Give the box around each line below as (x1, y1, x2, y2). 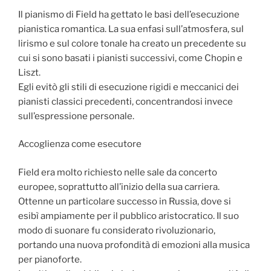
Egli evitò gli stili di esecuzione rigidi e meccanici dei (18, 81, 239, 93)
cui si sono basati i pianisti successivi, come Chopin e (18, 52, 243, 64)
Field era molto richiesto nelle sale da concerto (18, 166, 217, 178)
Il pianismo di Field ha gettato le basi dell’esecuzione (18, 8, 240, 20)
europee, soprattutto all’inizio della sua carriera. (18, 181, 220, 192)
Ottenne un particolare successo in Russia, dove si (18, 195, 231, 207)
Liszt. (18, 67, 41, 78)
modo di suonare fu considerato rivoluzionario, (18, 224, 215, 236)
